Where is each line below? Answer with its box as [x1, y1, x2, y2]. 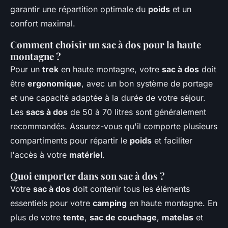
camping [93, 198, 127, 209]
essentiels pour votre [10, 198, 93, 209]
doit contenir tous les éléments [70, 184, 190, 194]
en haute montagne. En [127, 198, 217, 209]
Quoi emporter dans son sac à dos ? [10, 169, 165, 183]
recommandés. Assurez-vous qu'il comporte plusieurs [10, 121, 217, 132]
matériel [69, 150, 102, 160]
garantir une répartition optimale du [10, 4, 148, 15]
